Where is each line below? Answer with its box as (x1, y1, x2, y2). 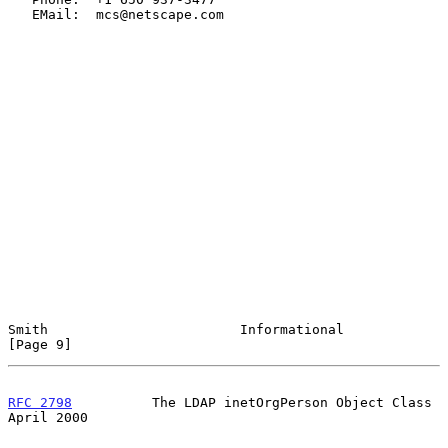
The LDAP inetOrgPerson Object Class (72, 394, 432, 410)
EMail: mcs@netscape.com (8, 6, 32, 22)
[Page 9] (8, 336, 72, 352)
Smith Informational (8, 321, 344, 337)
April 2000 (8, 409, 88, 425)
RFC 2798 (8, 394, 72, 410)
